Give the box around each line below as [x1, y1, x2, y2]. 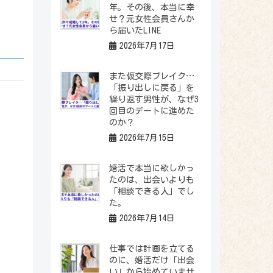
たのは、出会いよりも [108, 175, 194, 184]
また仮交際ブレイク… [108, 71, 194, 80]
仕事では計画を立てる [108, 244, 194, 253]
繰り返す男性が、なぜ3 [108, 94, 199, 104]
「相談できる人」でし [108, 186, 194, 196]
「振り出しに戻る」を [108, 83, 194, 92]
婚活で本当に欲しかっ [108, 163, 194, 172]
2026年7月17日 [119, 41, 175, 51]
